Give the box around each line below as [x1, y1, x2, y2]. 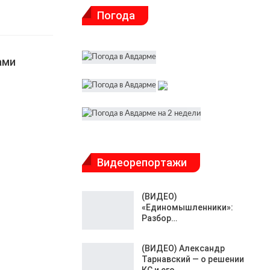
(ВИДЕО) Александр [142, 243, 225, 253]
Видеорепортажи [97, 155, 187, 169]
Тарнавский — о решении [142, 254, 244, 264]
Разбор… [142, 213, 177, 224]
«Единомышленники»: [142, 202, 233, 213]
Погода [97, 9, 135, 22]
